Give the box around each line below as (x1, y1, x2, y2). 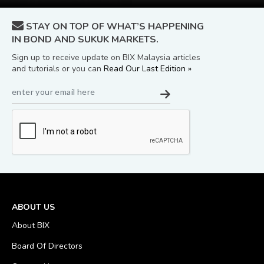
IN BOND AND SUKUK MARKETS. (12, 33, 159, 47)
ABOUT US (12, 202, 55, 213)
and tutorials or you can (12, 63, 104, 75)
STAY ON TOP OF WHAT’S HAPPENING (24, 20, 204, 34)
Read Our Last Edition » (104, 63, 192, 75)
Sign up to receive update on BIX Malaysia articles (12, 52, 200, 64)
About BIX (12, 220, 49, 232)
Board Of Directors (12, 240, 82, 252)
